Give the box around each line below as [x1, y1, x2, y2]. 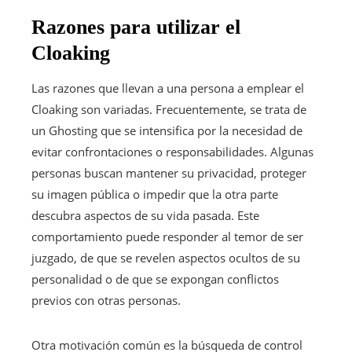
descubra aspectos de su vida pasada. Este [31, 207, 259, 223]
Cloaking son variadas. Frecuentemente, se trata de [31, 101, 306, 117]
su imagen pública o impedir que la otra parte [31, 185, 278, 202]
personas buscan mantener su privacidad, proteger [31, 164, 306, 181]
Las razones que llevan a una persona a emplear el [31, 79, 304, 96]
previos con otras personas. [31, 291, 181, 308]
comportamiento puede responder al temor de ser [31, 228, 303, 244]
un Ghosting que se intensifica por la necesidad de [31, 122, 302, 138]
